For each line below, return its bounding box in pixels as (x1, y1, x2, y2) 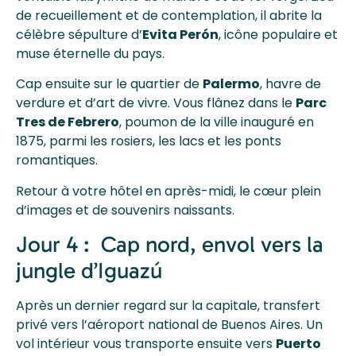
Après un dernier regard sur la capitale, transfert (16, 296, 320, 315)
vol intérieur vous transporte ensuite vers (16, 335, 276, 354)
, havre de (260, 75, 321, 94)
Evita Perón (142, 25, 219, 44)
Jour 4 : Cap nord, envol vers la (16, 231, 323, 258)
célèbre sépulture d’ (16, 25, 142, 44)
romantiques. (16, 151, 98, 170)
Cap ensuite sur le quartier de (16, 75, 203, 94)
